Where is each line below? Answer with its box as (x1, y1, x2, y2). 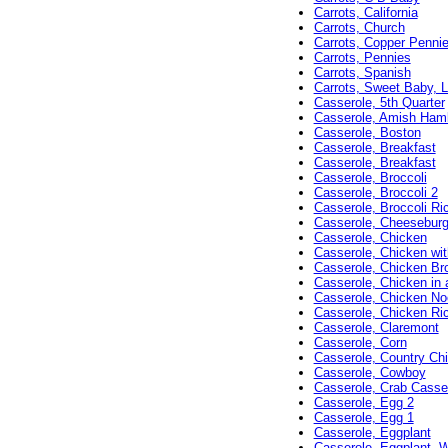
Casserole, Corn (313, 335, 407, 351)
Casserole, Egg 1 (313, 410, 414, 426)
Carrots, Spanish (313, 65, 411, 81)
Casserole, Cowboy (313, 365, 426, 381)
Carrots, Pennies (313, 50, 411, 66)
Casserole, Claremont (313, 320, 439, 336)
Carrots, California (313, 5, 418, 21)
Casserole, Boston (313, 125, 421, 141)
